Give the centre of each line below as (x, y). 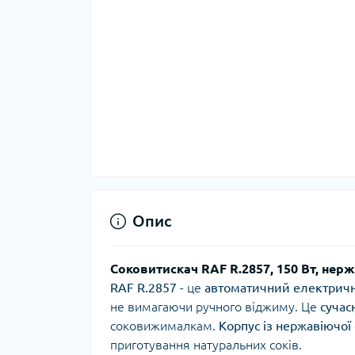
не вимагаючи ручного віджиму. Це (215, 307)
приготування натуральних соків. (206, 345)
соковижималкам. (164, 326)
